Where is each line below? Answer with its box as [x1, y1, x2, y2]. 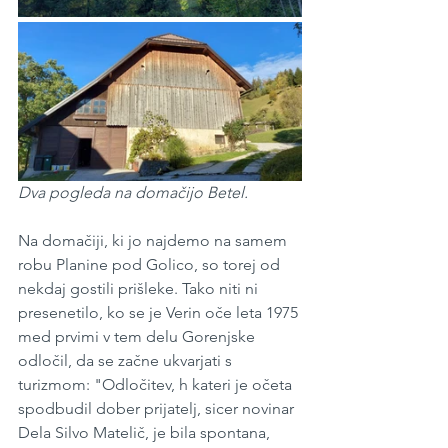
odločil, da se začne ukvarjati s [18, 351, 236, 371]
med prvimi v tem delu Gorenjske [18, 327, 259, 347]
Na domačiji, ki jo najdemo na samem [18, 231, 291, 251]
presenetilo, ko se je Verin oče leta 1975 [18, 303, 302, 323]
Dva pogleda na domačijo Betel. [18, 183, 248, 203]
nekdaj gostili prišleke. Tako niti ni [18, 279, 262, 299]
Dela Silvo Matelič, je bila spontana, [18, 423, 274, 443]
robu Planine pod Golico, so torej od [18, 255, 284, 275]
